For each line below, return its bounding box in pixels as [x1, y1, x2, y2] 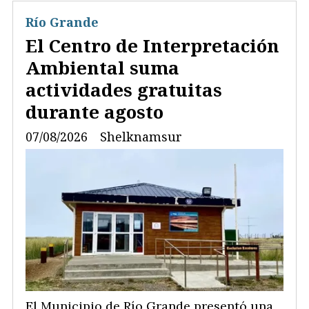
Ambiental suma [26, 55, 179, 81]
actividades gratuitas [26, 77, 222, 103]
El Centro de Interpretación [26, 33, 279, 59]
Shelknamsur [100, 128, 182, 145]
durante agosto [26, 99, 163, 125]
